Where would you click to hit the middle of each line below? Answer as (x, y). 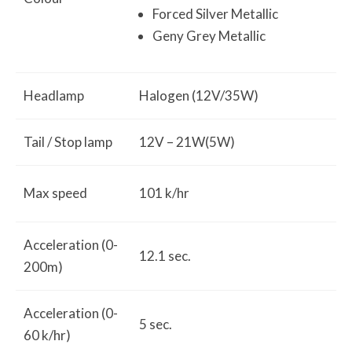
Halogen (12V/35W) (199, 95)
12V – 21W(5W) (187, 142)
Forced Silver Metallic (215, 14)
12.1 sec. (165, 256)
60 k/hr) (47, 335)
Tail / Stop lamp (68, 142)
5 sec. (156, 324)
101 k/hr (164, 193)
